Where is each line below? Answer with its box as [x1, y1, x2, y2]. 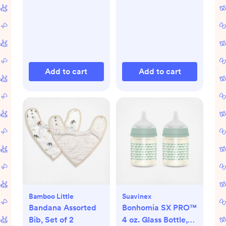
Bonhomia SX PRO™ [122, 203, 197, 213]
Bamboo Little [28, 192, 74, 201]
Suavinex [122, 192, 151, 201]
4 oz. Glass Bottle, [122, 215, 188, 225]
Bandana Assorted [28, 203, 96, 213]
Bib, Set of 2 [28, 215, 74, 225]
